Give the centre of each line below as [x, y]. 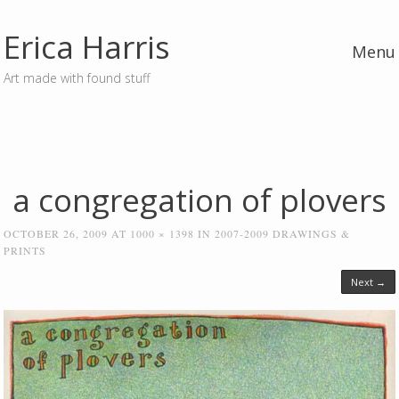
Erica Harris [87, 47]
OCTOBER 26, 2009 [56, 233]
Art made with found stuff [77, 78]
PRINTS [25, 250]
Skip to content [48, 98]
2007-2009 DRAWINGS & [283, 233]
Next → [368, 282]
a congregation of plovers [199, 200]
